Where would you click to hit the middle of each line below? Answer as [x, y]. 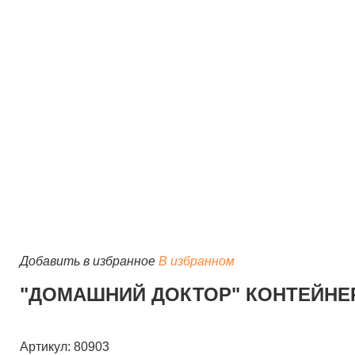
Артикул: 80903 [65, 347]
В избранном [197, 261]
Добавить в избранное [88, 261]
